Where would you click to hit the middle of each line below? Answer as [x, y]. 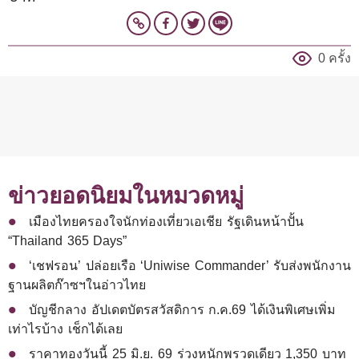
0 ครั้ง [335, 58]
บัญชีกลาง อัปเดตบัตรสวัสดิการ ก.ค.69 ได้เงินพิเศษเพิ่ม [183, 310]
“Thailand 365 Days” [68, 241]
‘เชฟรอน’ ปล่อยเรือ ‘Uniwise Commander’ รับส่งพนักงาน [190, 266]
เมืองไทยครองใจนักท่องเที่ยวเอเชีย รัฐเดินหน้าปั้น [166, 222]
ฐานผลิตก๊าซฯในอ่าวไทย [77, 285]
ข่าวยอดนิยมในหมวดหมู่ [126, 196]
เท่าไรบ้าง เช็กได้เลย [65, 329]
